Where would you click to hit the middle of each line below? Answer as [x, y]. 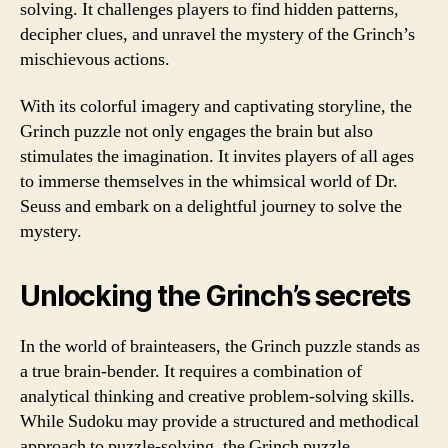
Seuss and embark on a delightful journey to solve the [211, 206]
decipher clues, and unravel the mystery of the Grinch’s [217, 34]
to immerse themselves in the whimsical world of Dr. [209, 181]
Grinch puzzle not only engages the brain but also [196, 131]
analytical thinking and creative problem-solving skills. [217, 396]
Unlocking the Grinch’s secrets [215, 296]
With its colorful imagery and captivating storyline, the [216, 106]
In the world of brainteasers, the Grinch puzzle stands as [220, 346]
